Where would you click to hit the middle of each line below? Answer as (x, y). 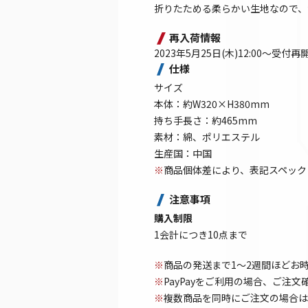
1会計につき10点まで (201, 234)
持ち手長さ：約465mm (206, 120)
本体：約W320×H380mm (212, 103)
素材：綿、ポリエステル (207, 136)
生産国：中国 (183, 153)
